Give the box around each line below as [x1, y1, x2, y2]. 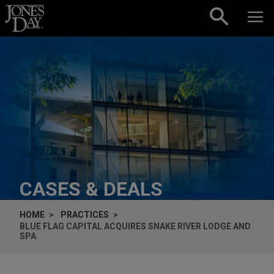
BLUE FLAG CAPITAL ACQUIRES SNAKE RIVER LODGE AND [20, 221, 251, 231]
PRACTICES [61, 209, 109, 220]
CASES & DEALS [20, 177, 163, 201]
